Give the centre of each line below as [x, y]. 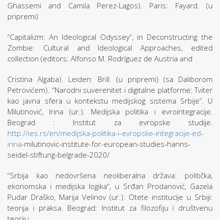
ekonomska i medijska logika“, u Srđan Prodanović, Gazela [110, 186]
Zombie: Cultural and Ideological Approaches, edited [110, 48]
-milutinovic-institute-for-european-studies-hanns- [106, 144]
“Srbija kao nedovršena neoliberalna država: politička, [110, 175]
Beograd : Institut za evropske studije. [110, 122]
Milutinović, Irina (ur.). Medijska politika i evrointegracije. [110, 111]
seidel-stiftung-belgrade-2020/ [59, 155]
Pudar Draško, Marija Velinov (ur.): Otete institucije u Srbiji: [110, 197]
